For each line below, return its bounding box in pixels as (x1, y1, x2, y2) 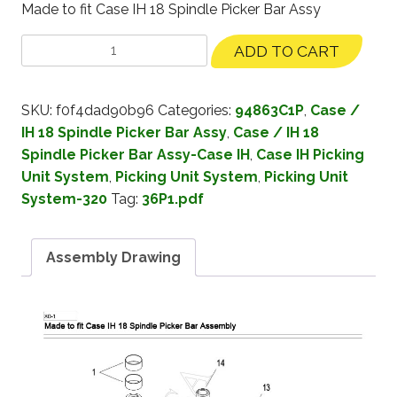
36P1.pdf (142, 190, 204, 207)
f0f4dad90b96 (56, 101, 154, 119)
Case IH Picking (256, 145, 364, 163)
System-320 (21, 190, 107, 207)
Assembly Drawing (46, 248, 181, 266)
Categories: (158, 101, 235, 119)
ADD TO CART (233, 41, 339, 60)
